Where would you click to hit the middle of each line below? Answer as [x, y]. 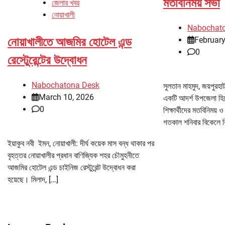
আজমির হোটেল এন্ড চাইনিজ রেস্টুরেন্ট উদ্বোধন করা [72, 167]
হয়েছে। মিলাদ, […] [33, 179]
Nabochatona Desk [66, 85]
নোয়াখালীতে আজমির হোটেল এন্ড [70, 42]
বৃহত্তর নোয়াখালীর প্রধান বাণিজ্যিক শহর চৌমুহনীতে [73, 155]
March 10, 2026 [66, 97]
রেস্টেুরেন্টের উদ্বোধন [47, 60]
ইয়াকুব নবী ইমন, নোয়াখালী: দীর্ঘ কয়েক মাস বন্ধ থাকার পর [81, 143]
